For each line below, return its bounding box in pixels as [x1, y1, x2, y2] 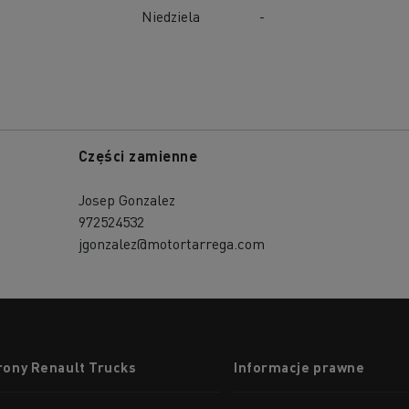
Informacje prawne [234, 357, 365, 376]
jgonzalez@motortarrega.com [78, 233, 265, 253]
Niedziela [142, 5, 201, 26]
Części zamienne [78, 145, 198, 165]
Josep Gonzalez [78, 189, 175, 209]
